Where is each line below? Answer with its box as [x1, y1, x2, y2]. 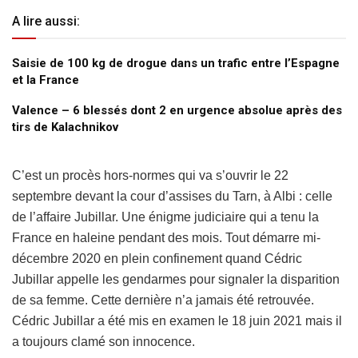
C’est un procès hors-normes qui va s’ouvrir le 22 [12, 169, 288, 183]
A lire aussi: [12, 14, 80, 30]
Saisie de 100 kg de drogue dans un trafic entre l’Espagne [12, 56, 340, 71]
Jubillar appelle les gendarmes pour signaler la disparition [12, 272, 340, 287]
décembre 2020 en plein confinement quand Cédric [12, 252, 302, 266]
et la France [12, 73, 79, 88]
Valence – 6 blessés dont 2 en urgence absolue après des [12, 103, 342, 118]
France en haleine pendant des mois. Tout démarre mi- [12, 231, 320, 245]
